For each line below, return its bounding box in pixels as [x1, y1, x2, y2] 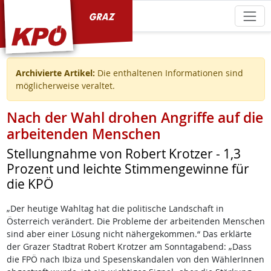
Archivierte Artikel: [15, 67, 95, 79]
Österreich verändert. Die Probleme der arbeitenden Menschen [6, 215, 265, 227]
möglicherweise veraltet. [15, 80, 115, 92]
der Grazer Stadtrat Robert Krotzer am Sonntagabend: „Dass [6, 241, 252, 253]
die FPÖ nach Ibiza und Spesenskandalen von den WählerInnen [6, 253, 264, 266]
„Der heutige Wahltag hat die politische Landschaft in [6, 203, 224, 215]
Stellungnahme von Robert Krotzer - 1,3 [6, 145, 241, 163]
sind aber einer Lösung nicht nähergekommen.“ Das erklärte [6, 228, 252, 240]
